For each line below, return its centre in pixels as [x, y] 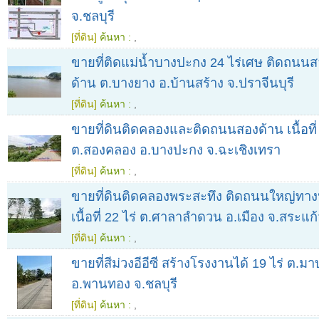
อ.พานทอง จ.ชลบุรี [124, 284]
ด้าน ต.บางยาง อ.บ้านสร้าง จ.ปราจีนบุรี [183, 83]
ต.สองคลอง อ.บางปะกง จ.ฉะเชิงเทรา [176, 150]
